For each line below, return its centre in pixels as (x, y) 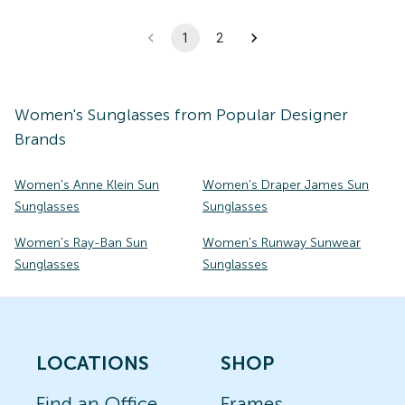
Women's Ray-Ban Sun (81, 243)
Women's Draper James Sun (286, 185)
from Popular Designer (259, 115)
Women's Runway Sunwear (282, 243)
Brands (40, 139)
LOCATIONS (93, 363)
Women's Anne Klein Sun (87, 185)
